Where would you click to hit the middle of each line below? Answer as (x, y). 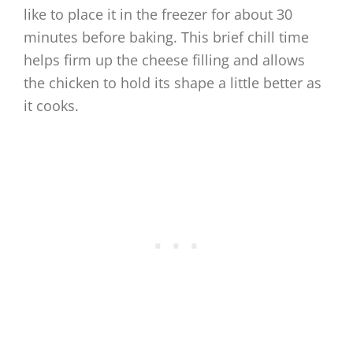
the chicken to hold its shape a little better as (173, 83)
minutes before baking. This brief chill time (166, 37)
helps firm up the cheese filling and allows (164, 60)
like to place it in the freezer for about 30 (158, 15)
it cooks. (51, 106)
